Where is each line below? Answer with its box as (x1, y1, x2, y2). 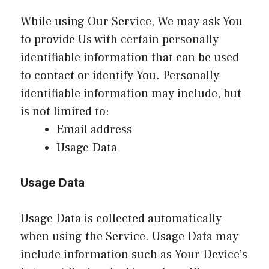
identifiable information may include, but (20, 85, 241, 101)
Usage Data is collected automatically (20, 210, 222, 226)
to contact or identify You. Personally (20, 67, 219, 83)
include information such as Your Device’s (20, 246, 247, 262)
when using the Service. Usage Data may (20, 228, 238, 244)
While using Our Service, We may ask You (20, 13, 243, 29)
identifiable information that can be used (20, 49, 239, 65)
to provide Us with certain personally (20, 31, 219, 47)
